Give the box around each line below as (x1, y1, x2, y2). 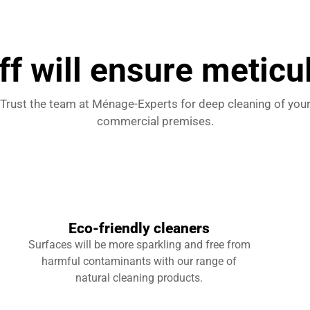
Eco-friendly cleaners (69, 220, 210, 237)
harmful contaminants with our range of (42, 255, 237, 268)
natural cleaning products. (75, 271, 203, 284)
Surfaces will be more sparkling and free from (28, 238, 250, 251)
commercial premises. (96, 114, 214, 128)
